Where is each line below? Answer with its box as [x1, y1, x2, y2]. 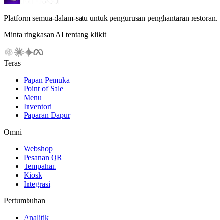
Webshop [24, 144, 53, 153]
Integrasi [24, 179, 50, 188]
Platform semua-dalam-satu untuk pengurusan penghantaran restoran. [4, 13, 218, 22]
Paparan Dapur [24, 110, 70, 119]
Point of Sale [24, 84, 63, 93]
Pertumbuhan [4, 196, 45, 205]
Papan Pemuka [24, 75, 70, 84]
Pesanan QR [24, 153, 62, 162]
